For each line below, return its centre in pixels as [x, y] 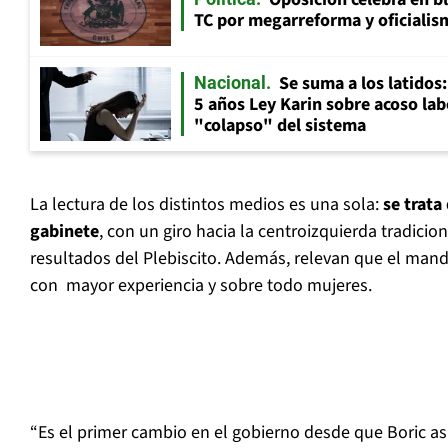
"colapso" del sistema [280, 126]
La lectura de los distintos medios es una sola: [206, 205]
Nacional [230, 83]
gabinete [64, 232]
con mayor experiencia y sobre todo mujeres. [201, 286]
